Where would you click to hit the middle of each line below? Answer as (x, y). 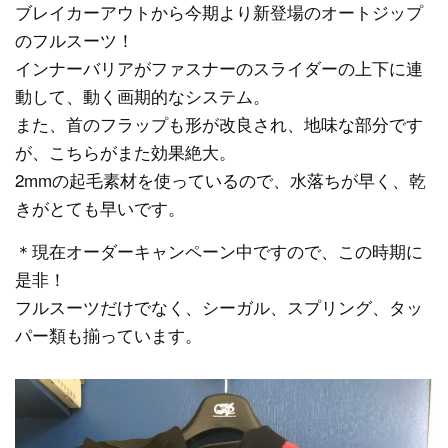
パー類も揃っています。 (108, 334)
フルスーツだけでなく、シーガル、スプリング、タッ (219, 306)
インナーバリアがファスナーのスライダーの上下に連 (219, 67)
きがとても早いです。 (100, 207)
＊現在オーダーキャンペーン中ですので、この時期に (219, 250)
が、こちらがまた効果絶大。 (125, 151)
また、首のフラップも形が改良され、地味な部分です (219, 123)
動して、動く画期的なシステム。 (142, 95)
